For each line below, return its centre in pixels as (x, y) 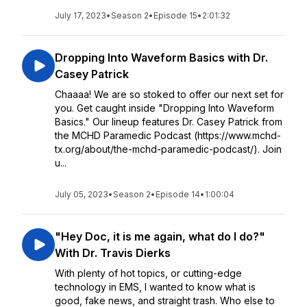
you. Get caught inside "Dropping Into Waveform (164, 108)
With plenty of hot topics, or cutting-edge (148, 273)
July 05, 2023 (82, 194)
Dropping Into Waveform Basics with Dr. (161, 58)
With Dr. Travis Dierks (113, 253)
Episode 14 (178, 194)
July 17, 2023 (81, 15)
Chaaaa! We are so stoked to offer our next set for (169, 94)
